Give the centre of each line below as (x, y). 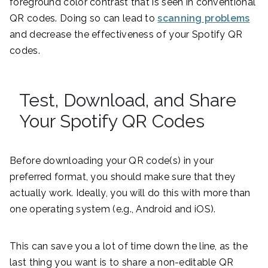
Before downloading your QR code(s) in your (112, 160)
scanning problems (204, 18)
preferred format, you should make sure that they (123, 176)
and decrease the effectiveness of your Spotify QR (126, 34)
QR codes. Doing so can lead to (84, 18)
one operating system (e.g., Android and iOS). (113, 209)
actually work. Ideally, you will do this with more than (130, 193)
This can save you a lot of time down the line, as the (129, 246)
